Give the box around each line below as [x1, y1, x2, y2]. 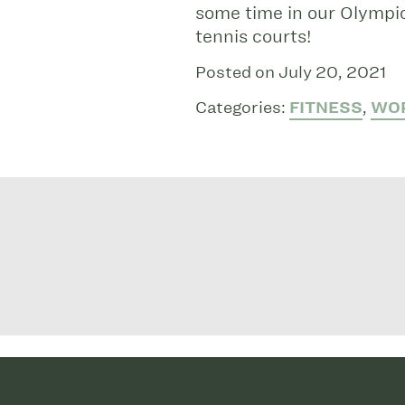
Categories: [195, 96, 289, 118]
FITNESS [289, 96, 363, 118]
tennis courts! [195, 25, 316, 49]
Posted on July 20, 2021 [195, 61, 387, 84]
